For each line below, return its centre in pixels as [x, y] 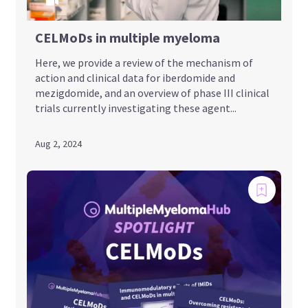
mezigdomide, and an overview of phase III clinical [153, 92]
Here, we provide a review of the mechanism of [144, 62]
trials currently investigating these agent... [136, 108]
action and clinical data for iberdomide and [135, 77]
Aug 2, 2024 [59, 144]
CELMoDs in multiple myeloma [128, 37]
